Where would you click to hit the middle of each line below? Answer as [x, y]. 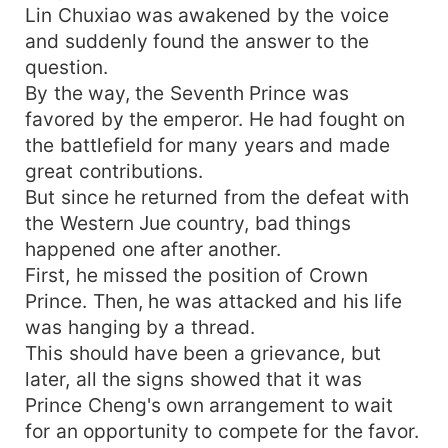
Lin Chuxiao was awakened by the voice [207, 14]
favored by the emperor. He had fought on [215, 118]
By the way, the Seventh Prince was [187, 92]
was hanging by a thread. [140, 326]
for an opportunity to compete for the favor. [222, 430]
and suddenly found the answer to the [197, 40]
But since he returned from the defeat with [217, 196]
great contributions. [114, 170]
